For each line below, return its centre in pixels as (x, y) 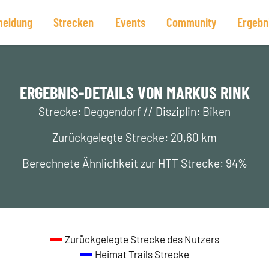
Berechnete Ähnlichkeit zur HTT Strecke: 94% (134, 163)
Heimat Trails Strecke (142, 254)
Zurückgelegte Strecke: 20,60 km (134, 137)
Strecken (74, 22)
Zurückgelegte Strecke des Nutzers (142, 239)
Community (191, 22)
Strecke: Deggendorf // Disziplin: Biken (134, 111)
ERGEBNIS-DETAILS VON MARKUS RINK (134, 92)
